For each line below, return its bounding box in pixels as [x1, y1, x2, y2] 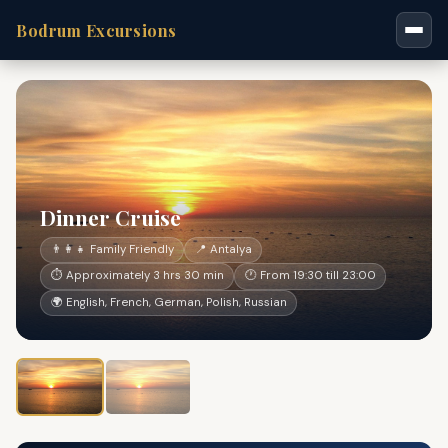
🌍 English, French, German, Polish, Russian [50, 294, 287, 310]
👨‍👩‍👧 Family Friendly [50, 242, 174, 258]
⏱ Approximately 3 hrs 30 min [50, 268, 224, 284]
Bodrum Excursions [16, 19, 177, 41]
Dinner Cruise [40, 202, 181, 231]
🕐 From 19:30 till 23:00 [244, 268, 376, 284]
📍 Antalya [194, 242, 252, 258]
